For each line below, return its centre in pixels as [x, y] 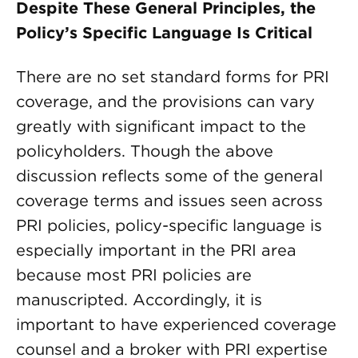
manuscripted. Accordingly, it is [139, 300]
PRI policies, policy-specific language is [169, 225]
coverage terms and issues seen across [169, 201]
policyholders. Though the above [145, 151]
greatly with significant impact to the [161, 126]
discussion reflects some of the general [169, 176]
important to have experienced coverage [176, 324]
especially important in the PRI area [156, 250]
